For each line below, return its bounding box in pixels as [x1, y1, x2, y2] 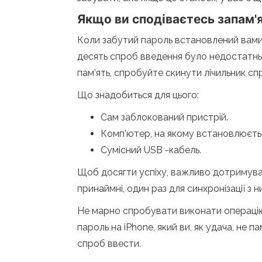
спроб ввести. [77, 238, 141, 249]
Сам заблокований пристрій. [101, 112, 228, 123]
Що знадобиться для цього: [77, 89, 199, 101]
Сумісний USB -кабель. [101, 144, 201, 156]
